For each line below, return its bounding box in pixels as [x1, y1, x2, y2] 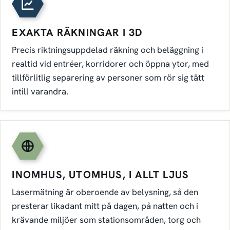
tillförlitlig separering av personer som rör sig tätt [12, 71, 205, 83]
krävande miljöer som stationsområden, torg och [12, 214, 201, 225]
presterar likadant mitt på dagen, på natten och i [12, 200, 199, 212]
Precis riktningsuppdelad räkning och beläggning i [12, 44, 204, 55]
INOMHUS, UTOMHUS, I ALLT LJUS [12, 167, 189, 181]
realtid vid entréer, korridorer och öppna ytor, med [12, 57, 209, 69]
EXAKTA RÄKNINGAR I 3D [12, 25, 143, 39]
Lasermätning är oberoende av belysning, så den [12, 186, 199, 198]
